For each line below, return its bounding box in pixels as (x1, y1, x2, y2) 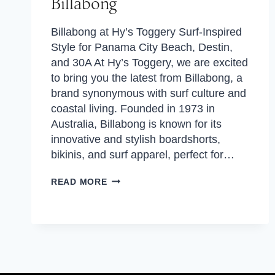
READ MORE (51, 177, 107, 187)
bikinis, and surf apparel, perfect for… (51, 149, 234, 161)
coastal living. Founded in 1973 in (51, 103, 215, 115)
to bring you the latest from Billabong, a (51, 72, 242, 84)
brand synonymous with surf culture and (51, 87, 246, 99)
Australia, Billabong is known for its (51, 118, 222, 130)
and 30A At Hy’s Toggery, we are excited (51, 56, 248, 69)
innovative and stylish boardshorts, (51, 133, 220, 145)
